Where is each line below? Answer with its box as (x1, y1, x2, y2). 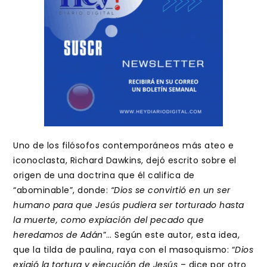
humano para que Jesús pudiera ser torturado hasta (13, 199, 244, 211)
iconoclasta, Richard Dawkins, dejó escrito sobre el (13, 154, 237, 166)
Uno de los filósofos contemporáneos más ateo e (13, 139, 234, 151)
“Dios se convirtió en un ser (110, 184, 231, 196)
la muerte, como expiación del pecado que (13, 214, 204, 226)
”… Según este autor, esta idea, (103, 229, 240, 241)
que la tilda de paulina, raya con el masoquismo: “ (13, 244, 235, 256)
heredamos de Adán (13, 229, 103, 241)
